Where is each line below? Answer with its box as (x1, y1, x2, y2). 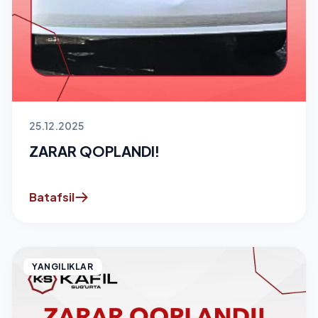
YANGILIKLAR (32, 261, 94, 272)
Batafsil (29, 189, 75, 204)
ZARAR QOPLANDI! (29, 141, 160, 160)
